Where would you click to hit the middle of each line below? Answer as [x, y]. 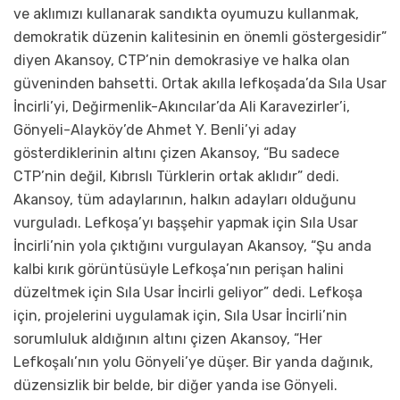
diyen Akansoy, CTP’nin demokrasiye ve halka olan [182, 61]
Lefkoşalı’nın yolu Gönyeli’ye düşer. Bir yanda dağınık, [193, 362]
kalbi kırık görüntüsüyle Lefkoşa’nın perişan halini [179, 270]
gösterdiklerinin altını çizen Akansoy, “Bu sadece [176, 154]
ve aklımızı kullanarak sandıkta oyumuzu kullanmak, [186, 14]
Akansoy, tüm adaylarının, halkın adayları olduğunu [185, 200]
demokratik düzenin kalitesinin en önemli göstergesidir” [200, 37]
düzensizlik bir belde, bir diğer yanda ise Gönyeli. [175, 386]
